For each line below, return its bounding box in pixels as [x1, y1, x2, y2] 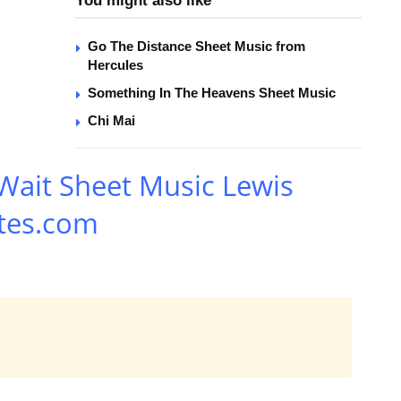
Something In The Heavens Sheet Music [88, 84, 336, 100]
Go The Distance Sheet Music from [88, 38, 305, 54]
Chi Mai [88, 112, 135, 128]
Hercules [88, 56, 143, 73]
